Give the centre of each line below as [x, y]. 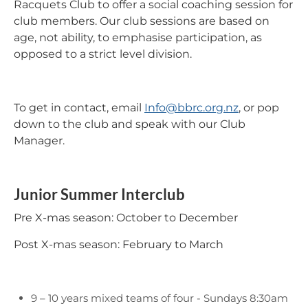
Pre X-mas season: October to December [126, 217]
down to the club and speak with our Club [130, 124]
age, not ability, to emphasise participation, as [138, 37]
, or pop [259, 107]
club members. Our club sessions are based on [142, 21]
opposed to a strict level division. [103, 54]
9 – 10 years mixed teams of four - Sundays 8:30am [159, 298]
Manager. [39, 140]
